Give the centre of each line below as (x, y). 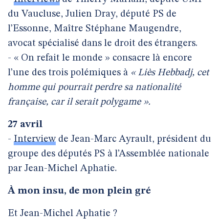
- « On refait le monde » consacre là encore (100, 58)
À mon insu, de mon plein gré (79, 191)
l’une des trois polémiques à (69, 73)
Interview (35, 139)
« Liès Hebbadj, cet (170, 73)
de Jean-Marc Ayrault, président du (133, 139)
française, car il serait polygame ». (79, 102)
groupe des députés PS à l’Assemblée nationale (109, 154)
